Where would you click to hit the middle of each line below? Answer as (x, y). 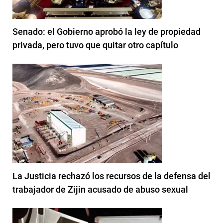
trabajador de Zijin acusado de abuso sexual (100, 189)
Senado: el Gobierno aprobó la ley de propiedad (107, 31)
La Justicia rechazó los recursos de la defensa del (111, 176)
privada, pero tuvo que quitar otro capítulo (95, 45)
